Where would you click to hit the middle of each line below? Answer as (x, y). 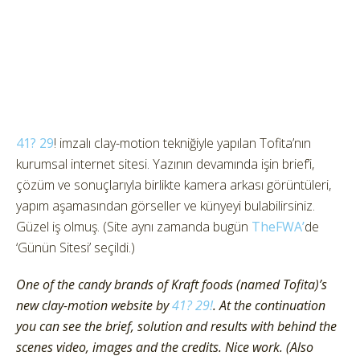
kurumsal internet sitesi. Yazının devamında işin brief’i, (165, 164)
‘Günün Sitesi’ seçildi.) (76, 247)
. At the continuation (269, 305)
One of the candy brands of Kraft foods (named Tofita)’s (172, 284)
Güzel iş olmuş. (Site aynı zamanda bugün (134, 227)
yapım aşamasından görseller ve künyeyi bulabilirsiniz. (166, 206)
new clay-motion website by (94, 305)
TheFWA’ (278, 227)
